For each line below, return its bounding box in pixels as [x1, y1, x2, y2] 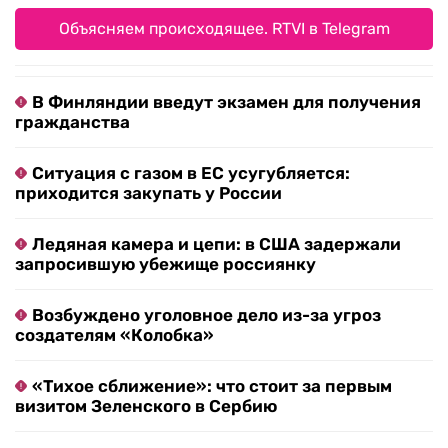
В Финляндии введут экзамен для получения [32, 92, 421, 113]
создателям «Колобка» [15, 325, 214, 346]
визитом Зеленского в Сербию [15, 396, 277, 417]
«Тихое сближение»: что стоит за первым [32, 376, 392, 397]
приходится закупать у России [15, 183, 282, 204]
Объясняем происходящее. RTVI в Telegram [58, 19, 390, 39]
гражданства [15, 112, 130, 133]
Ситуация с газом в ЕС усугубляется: [32, 163, 350, 184]
